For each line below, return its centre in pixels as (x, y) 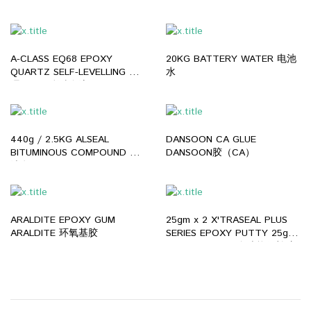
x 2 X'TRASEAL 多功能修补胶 (230, 246)
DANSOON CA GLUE (211, 139)
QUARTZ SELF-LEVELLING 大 (75, 72)
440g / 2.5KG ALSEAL (60, 139)
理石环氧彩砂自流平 (54, 85)
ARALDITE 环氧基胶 (54, 233)
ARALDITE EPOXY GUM (63, 220)
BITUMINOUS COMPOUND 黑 (75, 152)
